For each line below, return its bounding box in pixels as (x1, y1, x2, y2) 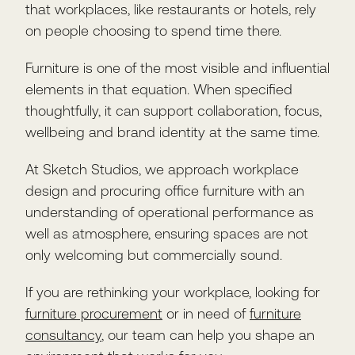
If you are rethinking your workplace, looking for (25, 284, 320, 301)
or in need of (162, 305, 250, 323)
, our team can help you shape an (101, 326, 315, 344)
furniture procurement (25, 305, 162, 323)
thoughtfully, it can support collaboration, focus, (25, 102, 322, 120)
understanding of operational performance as (25, 204, 314, 221)
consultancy (25, 326, 101, 344)
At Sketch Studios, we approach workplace (25, 161, 299, 178)
